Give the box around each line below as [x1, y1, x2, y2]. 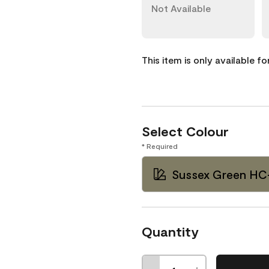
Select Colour [142, 123, 229, 139]
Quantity [142, 223, 199, 239]
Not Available [151, 2, 211, 14]
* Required [142, 142, 178, 150]
